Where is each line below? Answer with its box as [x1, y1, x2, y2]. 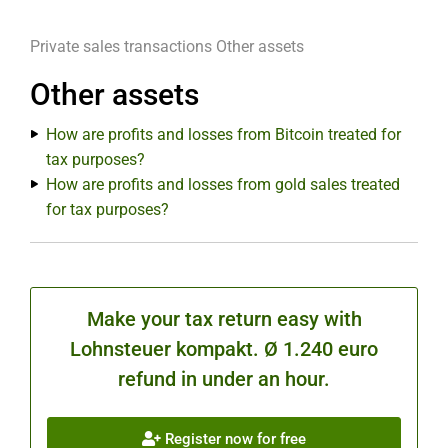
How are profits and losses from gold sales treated [46, 175, 400, 194]
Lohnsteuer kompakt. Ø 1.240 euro [70, 337, 378, 361]
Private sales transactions [30, 37, 212, 56]
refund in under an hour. [118, 367, 330, 391]
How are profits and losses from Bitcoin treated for [46, 125, 401, 144]
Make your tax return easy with [86, 307, 362, 331]
